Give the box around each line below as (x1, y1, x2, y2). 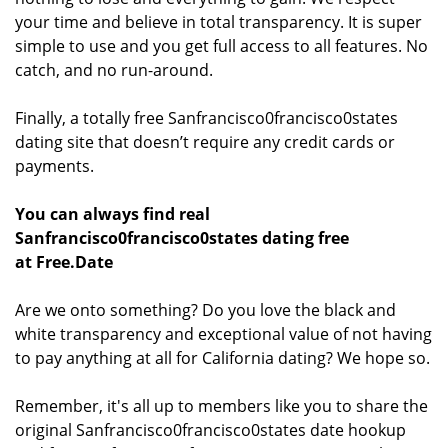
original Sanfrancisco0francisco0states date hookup (15, 418, 406, 441)
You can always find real (15, 202, 210, 225)
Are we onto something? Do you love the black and (15, 298, 396, 321)
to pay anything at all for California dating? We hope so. (15, 346, 430, 369)
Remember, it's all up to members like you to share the (15, 394, 428, 417)
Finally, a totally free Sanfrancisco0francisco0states (15, 106, 398, 129)
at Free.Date (15, 250, 113, 273)
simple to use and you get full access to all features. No (15, 34, 428, 57)
